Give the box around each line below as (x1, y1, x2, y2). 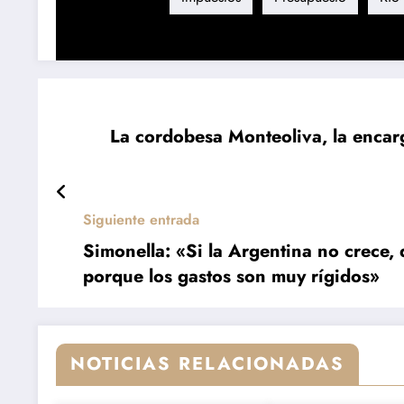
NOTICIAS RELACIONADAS (70, 351, 344, 378)
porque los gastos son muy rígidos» (83, 263, 380, 290)
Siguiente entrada (83, 209, 199, 231)
